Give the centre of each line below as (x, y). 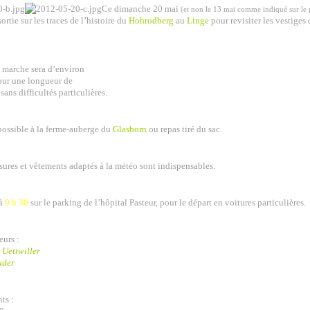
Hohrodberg (151, 20)
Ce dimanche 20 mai (141, 9)
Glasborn (130, 129)
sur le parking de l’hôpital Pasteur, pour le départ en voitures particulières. (167, 202)
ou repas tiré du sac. (184, 129)
